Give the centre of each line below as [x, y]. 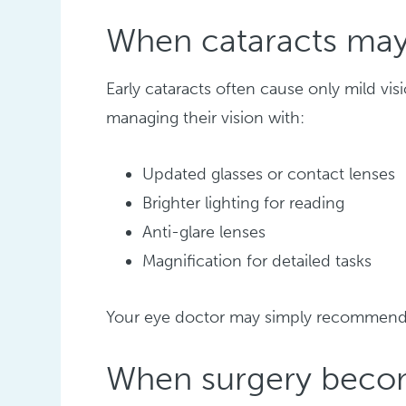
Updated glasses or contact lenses [269, 174]
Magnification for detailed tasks [257, 261]
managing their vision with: [206, 118]
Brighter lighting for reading [244, 203]
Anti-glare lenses [204, 232]
